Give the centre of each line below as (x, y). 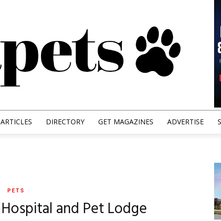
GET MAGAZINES (126, 121)
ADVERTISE (185, 121)
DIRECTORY (65, 121)
